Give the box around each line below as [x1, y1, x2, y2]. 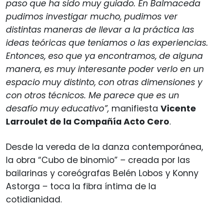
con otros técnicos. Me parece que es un [6, 90, 179, 102]
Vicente [161, 103, 196, 115]
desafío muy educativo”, [6, 103, 109, 115]
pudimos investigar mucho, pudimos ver [6, 11, 178, 23]
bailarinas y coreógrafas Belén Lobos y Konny [6, 167, 199, 180]
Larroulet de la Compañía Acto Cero [6, 116, 169, 128]
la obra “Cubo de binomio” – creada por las [6, 154, 190, 166]
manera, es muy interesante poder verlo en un [6, 63, 204, 75]
